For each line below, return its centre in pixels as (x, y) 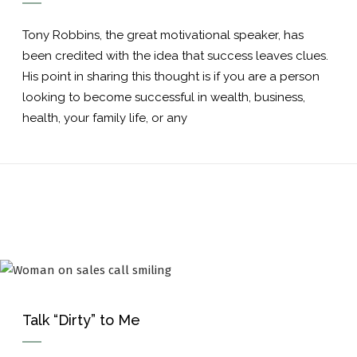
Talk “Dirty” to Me (81, 320)
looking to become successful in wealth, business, (164, 98)
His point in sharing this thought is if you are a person (171, 77)
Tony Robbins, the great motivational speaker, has (163, 35)
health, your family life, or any (105, 118)
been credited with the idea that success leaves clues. (177, 56)
